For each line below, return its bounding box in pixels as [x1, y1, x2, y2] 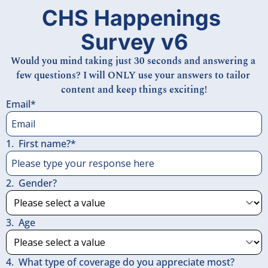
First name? [19, 137, 71, 150]
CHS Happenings [42, 5, 221, 31]
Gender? [19, 176, 57, 190]
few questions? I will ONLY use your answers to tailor [16, 68, 250, 83]
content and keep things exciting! [61, 83, 207, 97]
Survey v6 [80, 29, 188, 55]
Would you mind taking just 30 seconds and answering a [10, 54, 255, 68]
